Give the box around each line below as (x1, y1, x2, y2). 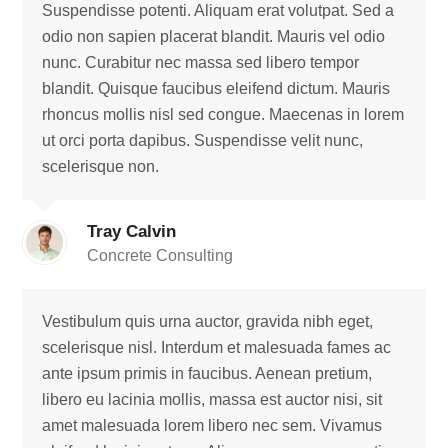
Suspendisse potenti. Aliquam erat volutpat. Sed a (42, 2, 395, 19)
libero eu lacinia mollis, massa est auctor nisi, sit (42, 391, 383, 408)
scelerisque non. (42, 158, 160, 175)
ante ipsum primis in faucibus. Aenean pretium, (42, 365, 373, 382)
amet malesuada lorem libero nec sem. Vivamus (42, 417, 383, 434)
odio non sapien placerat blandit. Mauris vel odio (42, 28, 386, 45)
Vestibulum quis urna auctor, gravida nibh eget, (42, 313, 374, 330)
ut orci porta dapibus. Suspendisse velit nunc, (42, 132, 364, 149)
